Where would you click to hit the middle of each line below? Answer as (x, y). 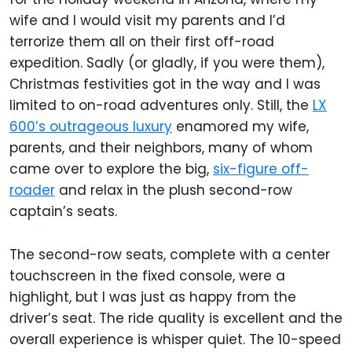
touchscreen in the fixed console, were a (147, 275)
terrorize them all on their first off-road (142, 41)
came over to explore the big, (111, 169)
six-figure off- (261, 169)
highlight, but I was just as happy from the (153, 297)
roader (32, 190)
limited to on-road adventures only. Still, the (161, 105)
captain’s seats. (63, 211)
